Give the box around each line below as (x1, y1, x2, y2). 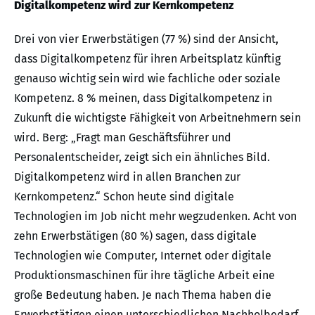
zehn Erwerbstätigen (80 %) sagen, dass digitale (14, 229, 257, 243)
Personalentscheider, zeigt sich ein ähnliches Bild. (14, 150, 270, 164)
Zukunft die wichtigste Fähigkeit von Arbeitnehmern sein (14, 110, 301, 124)
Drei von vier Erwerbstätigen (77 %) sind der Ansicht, (14, 32, 278, 46)
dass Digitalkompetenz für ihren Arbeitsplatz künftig (14, 51, 281, 65)
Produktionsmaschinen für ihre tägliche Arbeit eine (14, 268, 275, 282)
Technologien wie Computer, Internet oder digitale (14, 248, 271, 262)
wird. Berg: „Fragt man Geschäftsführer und (14, 130, 231, 144)
